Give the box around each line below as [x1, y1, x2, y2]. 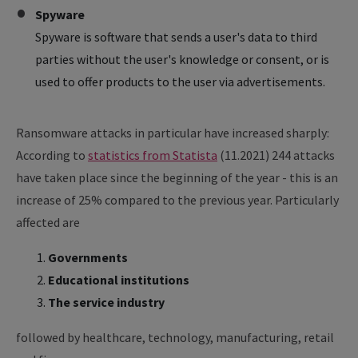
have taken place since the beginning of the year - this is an [16, 169, 338, 185]
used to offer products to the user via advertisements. [35, 74, 325, 89]
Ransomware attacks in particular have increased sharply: [16, 125, 329, 141]
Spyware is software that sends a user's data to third [35, 29, 317, 45]
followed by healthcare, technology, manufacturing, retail [16, 329, 334, 345]
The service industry [48, 294, 165, 310]
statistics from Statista [88, 147, 217, 163]
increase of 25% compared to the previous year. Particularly [16, 192, 339, 208]
